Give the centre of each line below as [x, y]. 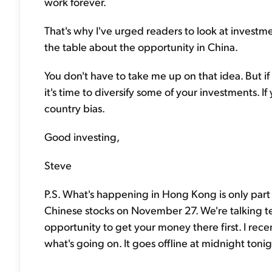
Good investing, [82, 136]
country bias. [75, 108]
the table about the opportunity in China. [141, 46]
